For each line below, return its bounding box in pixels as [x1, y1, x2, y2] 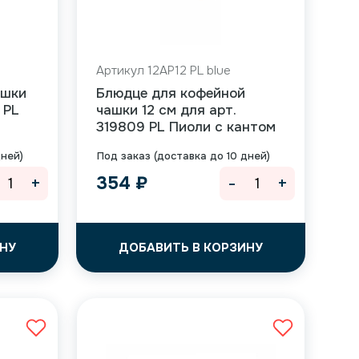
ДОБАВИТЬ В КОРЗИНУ [118, 240, 263, 256]
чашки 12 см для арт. [95, 102, 236, 119]
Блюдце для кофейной [95, 85, 245, 102]
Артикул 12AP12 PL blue [95, 63, 231, 79]
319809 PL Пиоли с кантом [95, 119, 276, 135]
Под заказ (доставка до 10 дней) [96, 149, 270, 163]
